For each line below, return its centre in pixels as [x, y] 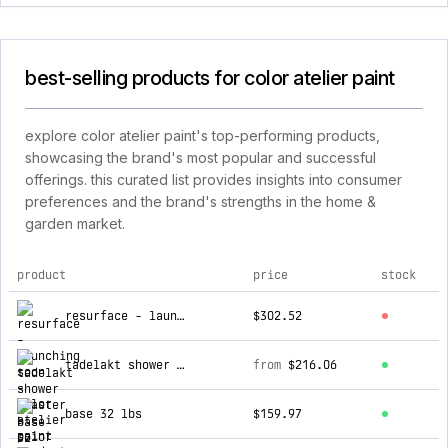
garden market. [75, 223]
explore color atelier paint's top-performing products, [202, 135]
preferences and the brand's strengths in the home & [200, 201]
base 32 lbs [103, 414]
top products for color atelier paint [130, 303]
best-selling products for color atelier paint [210, 78]
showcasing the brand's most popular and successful [200, 157]
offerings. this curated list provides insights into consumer [213, 179]
